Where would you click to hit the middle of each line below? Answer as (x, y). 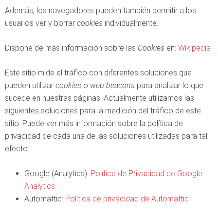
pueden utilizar (30, 85)
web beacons (112, 85)
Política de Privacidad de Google (146, 173)
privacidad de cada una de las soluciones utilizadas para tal (106, 136)
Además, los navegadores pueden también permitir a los (100, 10)
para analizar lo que (169, 85)
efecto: (17, 149)
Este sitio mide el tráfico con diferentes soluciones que (98, 73)
